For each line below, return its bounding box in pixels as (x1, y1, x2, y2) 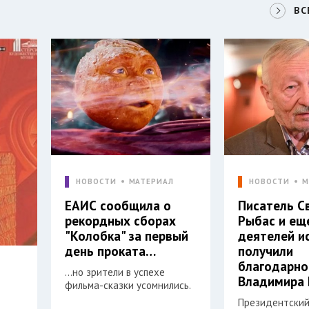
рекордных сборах (65, 212, 177, 229)
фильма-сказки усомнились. (65, 278, 192, 292)
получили (238, 242, 294, 259)
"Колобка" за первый (65, 227, 189, 244)
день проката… (65, 242, 157, 259)
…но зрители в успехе (65, 265, 166, 279)
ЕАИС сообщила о (65, 197, 172, 214)
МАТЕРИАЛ (128, 176, 174, 186)
